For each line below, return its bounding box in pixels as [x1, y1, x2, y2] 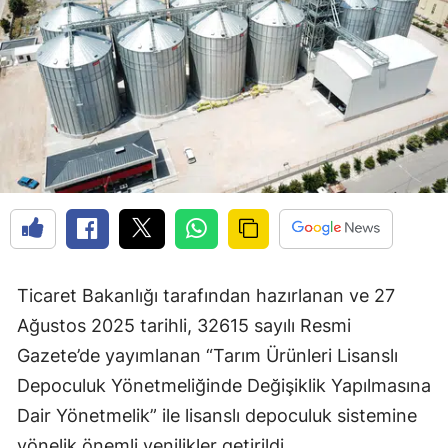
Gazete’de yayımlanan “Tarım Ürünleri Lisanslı [17, 345, 398, 367]
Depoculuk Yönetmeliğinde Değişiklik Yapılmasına [17, 375, 431, 397]
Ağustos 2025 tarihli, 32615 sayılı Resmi [17, 315, 351, 337]
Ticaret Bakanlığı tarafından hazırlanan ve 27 [17, 285, 395, 307]
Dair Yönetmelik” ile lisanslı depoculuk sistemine [17, 405, 417, 427]
